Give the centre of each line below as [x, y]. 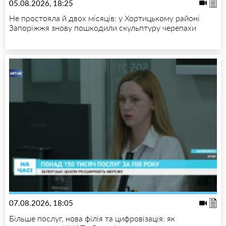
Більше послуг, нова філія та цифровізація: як [92, 218]
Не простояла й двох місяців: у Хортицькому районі [104, 18]
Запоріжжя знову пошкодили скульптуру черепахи [103, 28]
